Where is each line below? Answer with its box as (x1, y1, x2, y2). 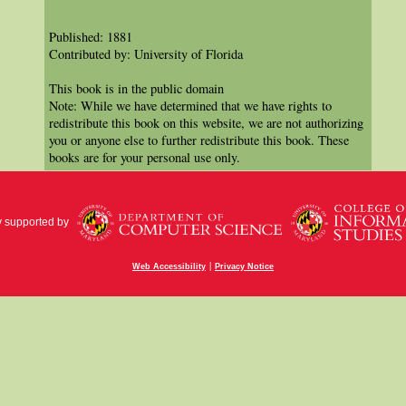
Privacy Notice (215, 262, 274, 272)
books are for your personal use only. (49, 149, 240, 167)
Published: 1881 (49, 28, 132, 46)
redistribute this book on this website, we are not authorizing (49, 114, 363, 132)
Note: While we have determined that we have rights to (49, 97, 332, 115)
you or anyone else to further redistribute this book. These (49, 131, 349, 150)
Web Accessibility (132, 262, 206, 272)
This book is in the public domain (49, 80, 224, 98)
